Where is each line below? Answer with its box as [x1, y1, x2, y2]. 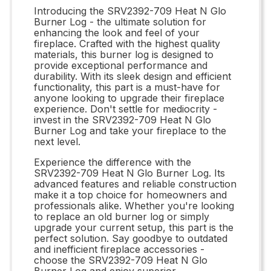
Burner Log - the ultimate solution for [34, 15, 206, 28]
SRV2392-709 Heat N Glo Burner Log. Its [34, 166, 225, 179]
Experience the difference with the [34, 155, 191, 168]
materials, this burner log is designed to [34, 48, 214, 60]
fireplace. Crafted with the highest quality [34, 37, 220, 50]
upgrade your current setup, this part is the [34, 221, 233, 233]
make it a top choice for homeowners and [34, 188, 227, 201]
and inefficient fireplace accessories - [34, 243, 204, 255]
